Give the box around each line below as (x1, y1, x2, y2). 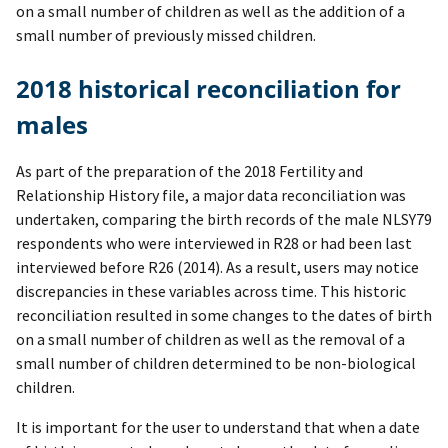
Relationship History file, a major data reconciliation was (16, 185, 406, 206)
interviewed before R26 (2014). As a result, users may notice (16, 257, 419, 278)
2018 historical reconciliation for (16, 72, 30, 106)
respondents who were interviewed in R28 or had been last (16, 233, 412, 254)
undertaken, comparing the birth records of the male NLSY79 (16, 209, 432, 230)
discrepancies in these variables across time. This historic (16, 281, 406, 302)
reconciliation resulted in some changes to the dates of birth (16, 305, 432, 326)
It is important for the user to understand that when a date (16, 417, 420, 438)
